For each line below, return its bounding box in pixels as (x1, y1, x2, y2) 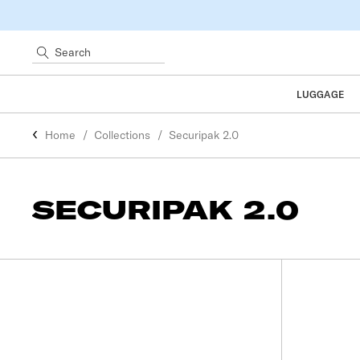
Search (32, 45, 68, 59)
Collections (94, 128, 150, 142)
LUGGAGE (296, 88, 345, 100)
